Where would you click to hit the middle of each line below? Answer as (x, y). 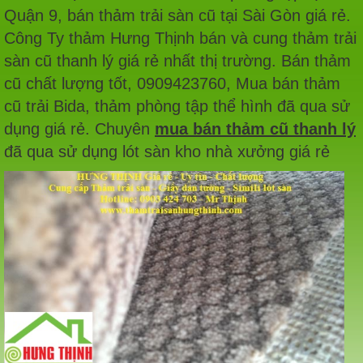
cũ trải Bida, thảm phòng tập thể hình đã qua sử (177, 107)
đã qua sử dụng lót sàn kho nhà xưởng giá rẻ (167, 152)
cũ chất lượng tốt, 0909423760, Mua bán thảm (172, 84)
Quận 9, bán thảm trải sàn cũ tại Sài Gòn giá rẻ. (177, 16)
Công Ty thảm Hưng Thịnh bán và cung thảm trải (180, 38)
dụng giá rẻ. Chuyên (79, 129)
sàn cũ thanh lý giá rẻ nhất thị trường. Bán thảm (177, 61)
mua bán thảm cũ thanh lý (255, 129)
